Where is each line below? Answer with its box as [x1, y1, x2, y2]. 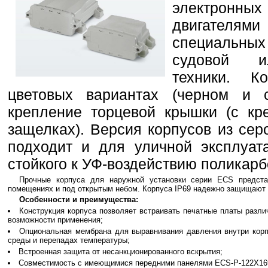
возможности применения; [7, 215, 103, 225]
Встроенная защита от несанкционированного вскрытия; [18, 246, 223, 256]
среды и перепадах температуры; [7, 236, 130, 245]
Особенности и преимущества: [19, 195, 138, 205]
